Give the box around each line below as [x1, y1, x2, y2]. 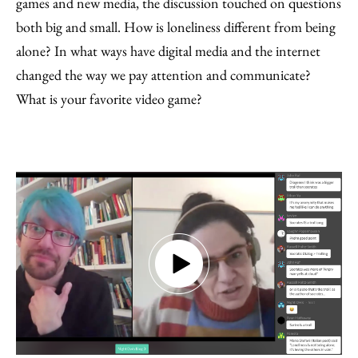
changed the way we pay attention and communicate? [16, 66, 311, 84]
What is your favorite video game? [16, 89, 202, 108]
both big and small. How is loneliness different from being [16, 18, 336, 36]
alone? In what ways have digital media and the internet [16, 42, 320, 60]
